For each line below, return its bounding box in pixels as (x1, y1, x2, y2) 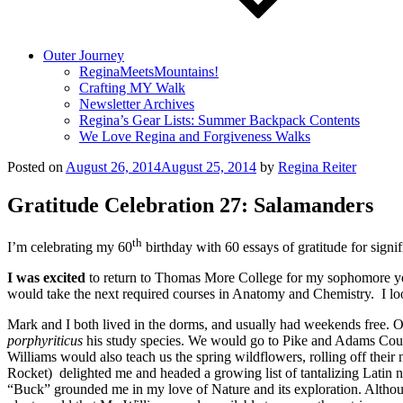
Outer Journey (43, 48, 124, 63)
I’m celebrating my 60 (7, 239, 132, 255)
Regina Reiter (278, 159, 356, 175)
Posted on (7, 159, 63, 175)
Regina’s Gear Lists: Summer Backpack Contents (79, 112, 360, 128)
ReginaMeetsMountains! (79, 64, 219, 79)
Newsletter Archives (79, 96, 194, 112)
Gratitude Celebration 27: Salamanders (7, 193, 373, 217)
